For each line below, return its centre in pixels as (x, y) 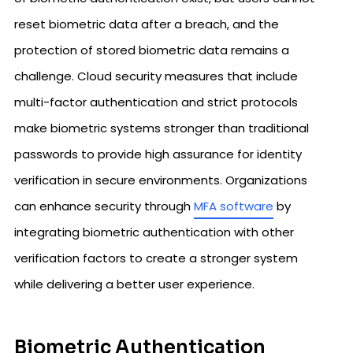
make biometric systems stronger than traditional (162, 128)
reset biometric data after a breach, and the (147, 24)
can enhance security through (104, 206)
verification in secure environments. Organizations (161, 180)
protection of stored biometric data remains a (152, 50)
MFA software (234, 206)
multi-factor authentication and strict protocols (156, 102)
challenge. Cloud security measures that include (156, 76)
